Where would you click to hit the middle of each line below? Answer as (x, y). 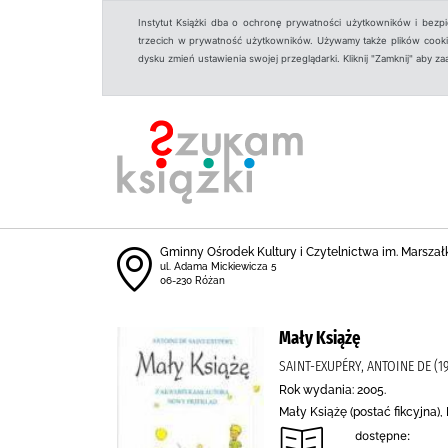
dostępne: (382, 435)
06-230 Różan (192, 280)
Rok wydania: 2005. (332, 390)
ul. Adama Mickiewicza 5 (218, 266)
